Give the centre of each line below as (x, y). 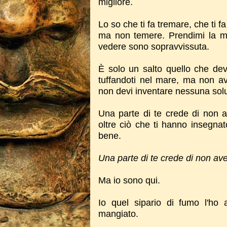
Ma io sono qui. (129, 180)
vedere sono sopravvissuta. (154, 47)
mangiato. (118, 214)
